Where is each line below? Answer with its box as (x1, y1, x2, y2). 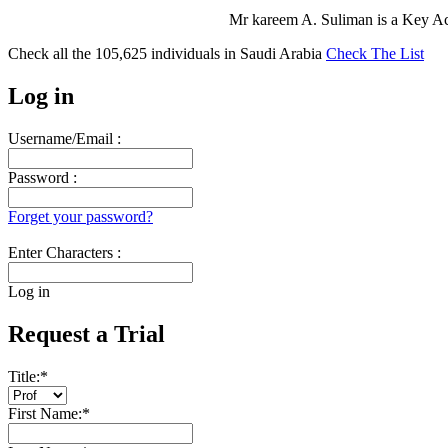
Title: (8, 367, 40, 385)
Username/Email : (8, 129, 121, 147)
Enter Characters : (8, 243, 121, 261)
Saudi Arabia (240, 45, 326, 62)
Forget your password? (8, 207, 153, 225)
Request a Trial (8, 320, 165, 347)
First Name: (8, 404, 82, 422)
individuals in (147, 45, 240, 62)
